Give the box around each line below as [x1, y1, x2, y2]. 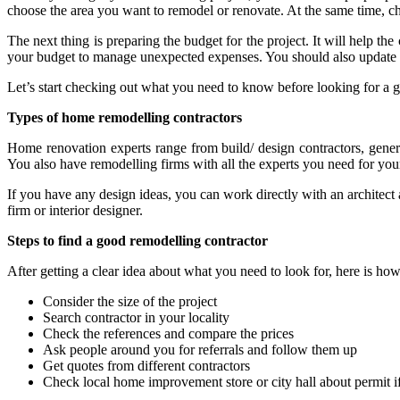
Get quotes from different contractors [43, 357, 250, 373]
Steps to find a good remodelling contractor [7, 232, 268, 248]
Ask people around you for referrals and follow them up [43, 341, 357, 357]
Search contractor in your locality [43, 309, 229, 325]
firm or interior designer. [7, 202, 146, 218]
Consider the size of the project [43, 293, 217, 309]
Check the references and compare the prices [43, 325, 297, 341]
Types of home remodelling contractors [7, 109, 242, 125]
